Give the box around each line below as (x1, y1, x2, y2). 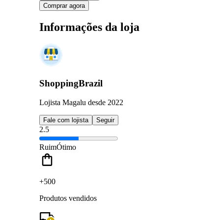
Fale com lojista (43, 116, 88, 124)
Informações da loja (39, 20, 139, 33)
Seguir (96, 116, 114, 124)
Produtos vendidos (39, 193, 97, 202)
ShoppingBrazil (39, 78, 103, 89)
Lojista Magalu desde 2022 (39, 98, 123, 107)
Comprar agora (43, 1, 85, 9)
